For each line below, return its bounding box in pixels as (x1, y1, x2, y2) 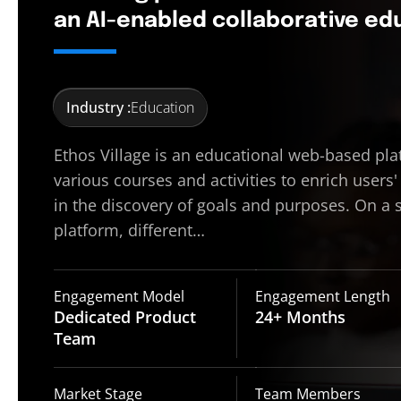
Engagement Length (255, 286, 391, 307)
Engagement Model (54, 286, 184, 307)
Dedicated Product (54, 306, 196, 328)
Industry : (66, 98, 131, 118)
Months (282, 306, 346, 328)
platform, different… (54, 219, 205, 242)
